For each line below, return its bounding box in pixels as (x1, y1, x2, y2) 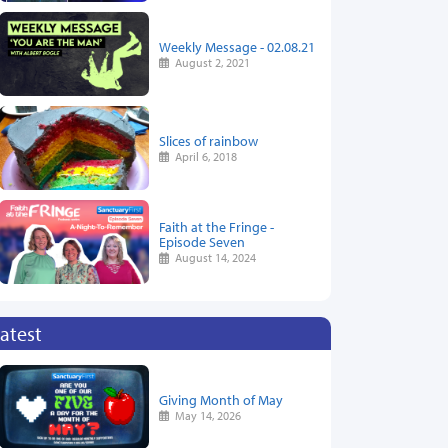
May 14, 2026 (169, 407, 242, 423)
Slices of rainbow (159, 130, 258, 150)
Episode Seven (159, 232, 245, 252)
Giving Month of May (159, 389, 283, 409)
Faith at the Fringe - (159, 217, 274, 237)
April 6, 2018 (169, 148, 238, 164)
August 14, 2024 (169, 250, 257, 266)
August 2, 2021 (169, 54, 251, 70)
